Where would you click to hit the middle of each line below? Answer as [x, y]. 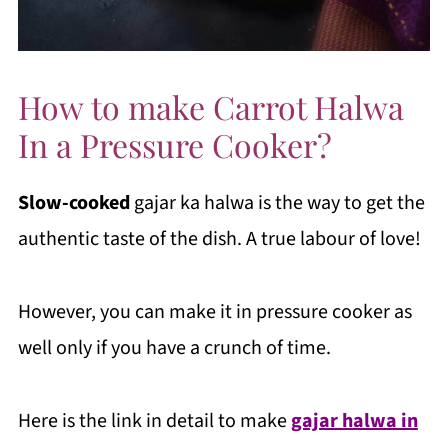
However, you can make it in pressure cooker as [214, 312]
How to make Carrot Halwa [210, 106]
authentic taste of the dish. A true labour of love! [219, 239]
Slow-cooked [73, 203]
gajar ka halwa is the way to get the [277, 203]
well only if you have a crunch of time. [174, 348]
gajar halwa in [354, 421]
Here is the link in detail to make [154, 421]
